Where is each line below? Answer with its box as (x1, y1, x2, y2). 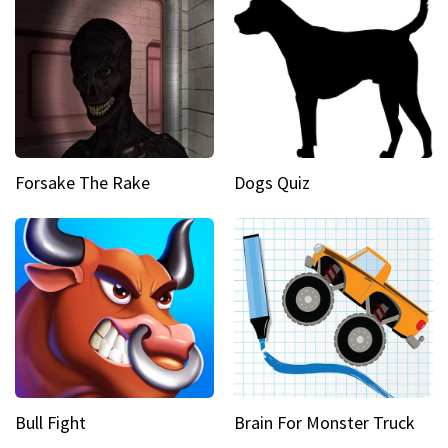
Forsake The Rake (15, 171, 150, 194)
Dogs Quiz (234, 171, 310, 194)
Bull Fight (15, 411, 86, 434)
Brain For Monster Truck (234, 411, 415, 434)
